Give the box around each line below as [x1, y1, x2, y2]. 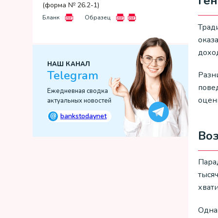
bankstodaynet [60, 111, 107, 121]
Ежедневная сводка [47, 87, 108, 95]
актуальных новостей [47, 96, 111, 105]
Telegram [47, 68, 98, 83]
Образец [85, 14, 110, 21]
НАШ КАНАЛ [47, 60, 90, 69]
